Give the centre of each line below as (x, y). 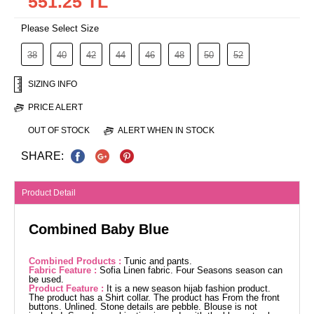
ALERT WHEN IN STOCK (166, 130)
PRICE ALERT (55, 107)
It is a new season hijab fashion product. (189, 289)
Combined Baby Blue (99, 230)
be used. (46, 280)
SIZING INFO (53, 84)
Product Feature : (68, 289)
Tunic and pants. (158, 261)
